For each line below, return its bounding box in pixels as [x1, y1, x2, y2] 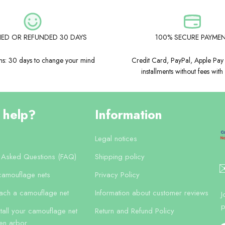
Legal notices [94, 133, 137, 145]
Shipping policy [94, 151, 145, 163]
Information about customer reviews [94, 187, 208, 199]
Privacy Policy [94, 169, 140, 181]
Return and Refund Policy [94, 205, 174, 217]
